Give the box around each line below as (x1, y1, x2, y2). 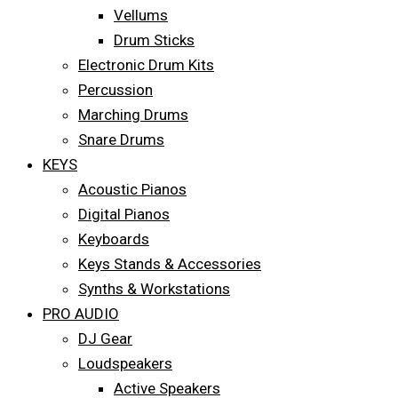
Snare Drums (78, 131, 164, 148)
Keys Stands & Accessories (78, 255, 261, 273)
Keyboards (78, 230, 149, 248)
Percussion (78, 81, 153, 99)
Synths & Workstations (78, 280, 230, 298)
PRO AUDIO (43, 305, 119, 322)
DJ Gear (78, 330, 132, 347)
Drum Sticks (114, 31, 195, 49)
